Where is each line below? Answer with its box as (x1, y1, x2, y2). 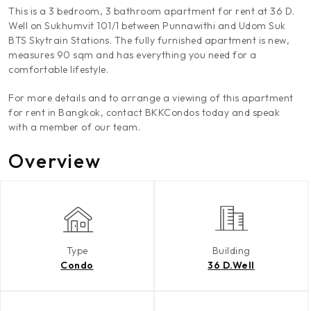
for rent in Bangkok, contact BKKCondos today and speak (8, 106, 280, 119)
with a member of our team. (8, 121, 140, 133)
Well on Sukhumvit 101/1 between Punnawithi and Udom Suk (8, 19, 286, 32)
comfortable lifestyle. (8, 63, 108, 76)
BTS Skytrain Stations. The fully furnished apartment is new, (8, 34, 289, 47)
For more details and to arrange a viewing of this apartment (8, 92, 294, 104)
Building (212, 244, 251, 257)
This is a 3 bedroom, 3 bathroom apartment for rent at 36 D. (8, 5, 295, 17)
